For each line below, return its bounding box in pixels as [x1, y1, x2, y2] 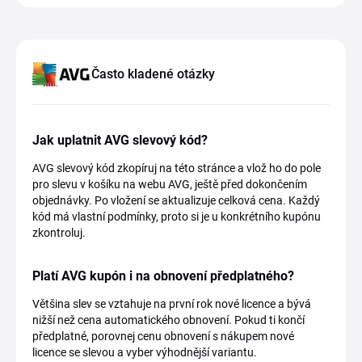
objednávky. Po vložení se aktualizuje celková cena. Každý [32, 194, 320, 207]
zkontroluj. [32, 226, 86, 239]
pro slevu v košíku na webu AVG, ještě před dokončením [32, 178, 307, 191]
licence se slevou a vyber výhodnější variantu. [32, 346, 257, 359]
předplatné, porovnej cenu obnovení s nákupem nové [32, 330, 294, 343]
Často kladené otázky [91, 66, 216, 82]
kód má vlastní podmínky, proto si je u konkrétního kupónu [32, 210, 321, 223]
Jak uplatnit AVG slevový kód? [32, 133, 208, 148]
